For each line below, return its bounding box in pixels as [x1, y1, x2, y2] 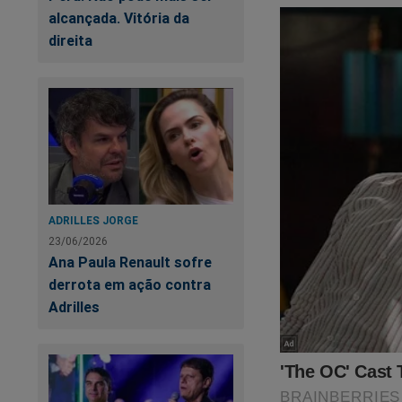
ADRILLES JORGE [48, 213, 138, 227]
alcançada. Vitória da [48, 9, 189, 28]
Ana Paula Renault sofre [48, 252, 212, 271]
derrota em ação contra [48, 275, 211, 293]
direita [48, 31, 92, 50]
